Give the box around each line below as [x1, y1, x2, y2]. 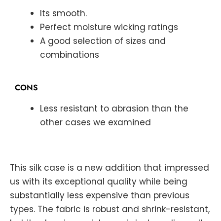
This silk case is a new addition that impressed [10, 161, 209, 174]
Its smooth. [40, 7, 87, 19]
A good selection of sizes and [40, 35, 166, 47]
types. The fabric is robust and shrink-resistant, [10, 203, 210, 215]
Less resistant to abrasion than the [40, 103, 188, 115]
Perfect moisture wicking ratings [40, 21, 178, 33]
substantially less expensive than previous [10, 189, 189, 201]
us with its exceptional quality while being [10, 175, 187, 187]
